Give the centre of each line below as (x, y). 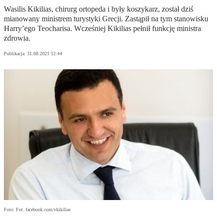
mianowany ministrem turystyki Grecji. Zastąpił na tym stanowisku (106, 19)
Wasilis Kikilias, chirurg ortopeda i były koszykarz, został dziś (99, 9)
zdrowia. (17, 38)
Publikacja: (15, 54)
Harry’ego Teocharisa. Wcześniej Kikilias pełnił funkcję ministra (102, 29)
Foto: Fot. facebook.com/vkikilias (37, 210)
